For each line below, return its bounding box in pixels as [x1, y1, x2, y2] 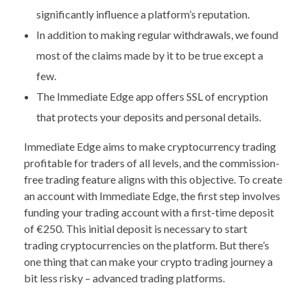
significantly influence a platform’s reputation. [36, 7, 249, 21]
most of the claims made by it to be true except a [36, 48, 263, 62]
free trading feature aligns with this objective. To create [24, 172, 282, 186]
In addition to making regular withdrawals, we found [36, 27, 278, 41]
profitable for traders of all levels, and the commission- [24, 156, 280, 169]
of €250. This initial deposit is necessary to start [24, 221, 247, 235]
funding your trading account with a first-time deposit [24, 205, 274, 219]
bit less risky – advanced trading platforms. [24, 271, 225, 284]
